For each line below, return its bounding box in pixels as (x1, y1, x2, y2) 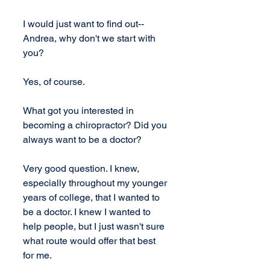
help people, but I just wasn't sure (23, 221, 167, 232)
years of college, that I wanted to (23, 192, 162, 203)
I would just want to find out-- (23, 18, 146, 30)
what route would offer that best (23, 235, 158, 246)
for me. (23, 250, 52, 261)
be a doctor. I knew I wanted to (23, 206, 153, 218)
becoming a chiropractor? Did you (23, 119, 169, 131)
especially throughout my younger (23, 177, 169, 189)
